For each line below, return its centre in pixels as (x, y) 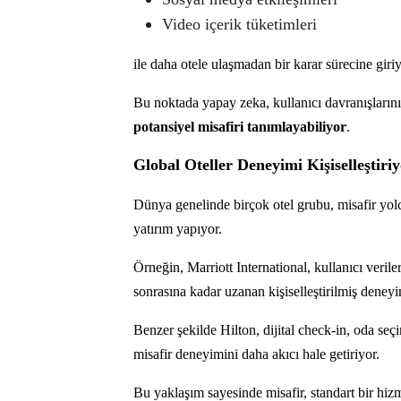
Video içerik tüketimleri (239, 24)
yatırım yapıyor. (178, 228)
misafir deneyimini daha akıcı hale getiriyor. (256, 354)
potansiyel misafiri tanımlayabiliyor (240, 126)
